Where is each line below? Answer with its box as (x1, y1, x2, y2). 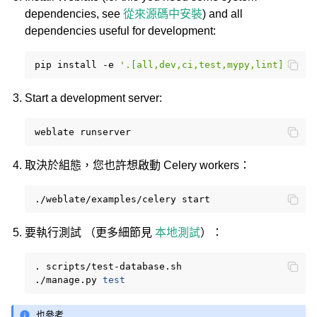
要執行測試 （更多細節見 (25, 226, 156, 238)
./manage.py (35, 275, 98, 285)
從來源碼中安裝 (123, 8, 203, 20)
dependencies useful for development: (25, 25, 217, 37)
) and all (202, 8, 243, 20)
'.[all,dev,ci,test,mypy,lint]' (120, 59, 290, 70)
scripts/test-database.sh (46, 261, 183, 272)
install (57, 59, 98, 70)
